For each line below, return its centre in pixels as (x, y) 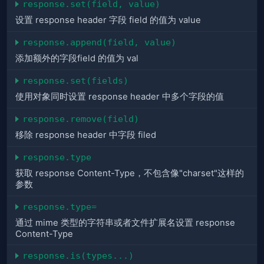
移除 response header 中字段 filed (86, 135)
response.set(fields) (75, 81)
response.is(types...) (78, 256)
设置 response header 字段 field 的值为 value (108, 20)
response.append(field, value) (99, 42)
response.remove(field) (81, 119)
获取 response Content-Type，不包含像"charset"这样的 (130, 174)
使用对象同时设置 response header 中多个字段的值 (120, 97)
